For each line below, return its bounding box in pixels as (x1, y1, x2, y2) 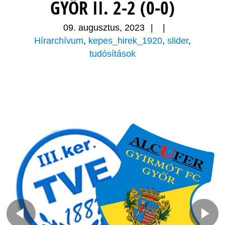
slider (167, 36, 188, 46)
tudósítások (89, 49, 136, 59)
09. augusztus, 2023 (63, 23, 145, 33)
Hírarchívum (34, 36, 83, 46)
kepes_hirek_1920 (88, 36, 162, 46)
